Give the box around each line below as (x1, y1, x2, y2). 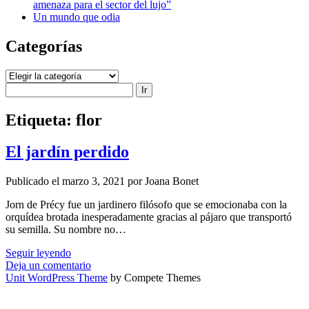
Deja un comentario (6, 259, 91, 272)
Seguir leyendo (6, 247, 71, 259)
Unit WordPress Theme (6, 272, 108, 284)
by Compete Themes (108, 272, 201, 284)
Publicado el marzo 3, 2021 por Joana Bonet (6, 175, 199, 188)
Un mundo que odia (33, 10, 120, 23)
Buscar (5, 81, 35, 94)
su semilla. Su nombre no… (6, 223, 126, 236)
